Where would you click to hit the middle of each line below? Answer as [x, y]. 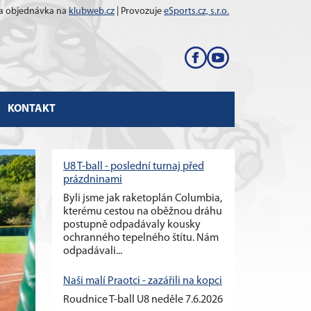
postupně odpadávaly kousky [132, 225]
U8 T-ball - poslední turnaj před [134, 166]
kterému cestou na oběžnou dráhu [143, 211]
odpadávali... [93, 251]
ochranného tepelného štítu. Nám [141, 238]
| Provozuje [139, 11]
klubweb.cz [92, 11]
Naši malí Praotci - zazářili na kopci [143, 281]
